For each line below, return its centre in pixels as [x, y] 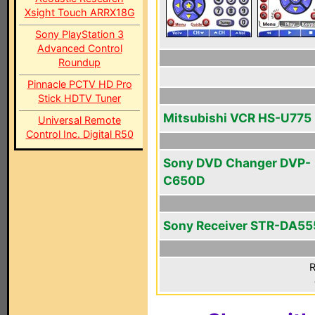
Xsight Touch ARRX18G [79, 12]
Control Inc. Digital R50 [79, 134]
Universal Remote [79, 120]
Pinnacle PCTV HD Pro [79, 84]
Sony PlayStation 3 [79, 34]
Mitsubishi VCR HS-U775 [237, 118]
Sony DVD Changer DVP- [237, 163]
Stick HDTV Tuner [79, 98]
